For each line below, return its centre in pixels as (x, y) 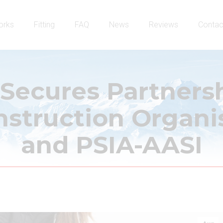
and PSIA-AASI (111, 145)
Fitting (44, 25)
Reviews (164, 25)
